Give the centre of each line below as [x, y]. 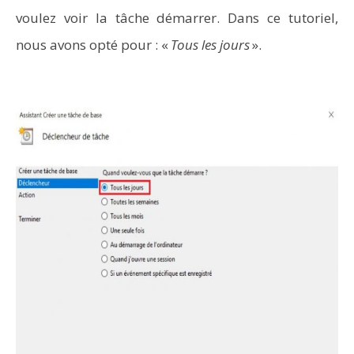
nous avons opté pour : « [93, 45]
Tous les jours [210, 45]
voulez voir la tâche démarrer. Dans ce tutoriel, [177, 18]
